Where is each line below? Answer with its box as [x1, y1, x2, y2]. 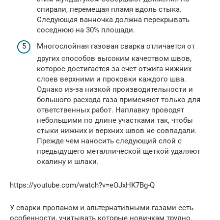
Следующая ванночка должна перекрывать [37, 15, 190, 24]
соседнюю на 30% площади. [37, 25, 135, 34]
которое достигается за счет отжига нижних [37, 64, 192, 74]
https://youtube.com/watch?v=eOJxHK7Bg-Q [10, 181, 155, 190]
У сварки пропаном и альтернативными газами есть [10, 203, 193, 213]
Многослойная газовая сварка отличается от [37, 42, 195, 51]
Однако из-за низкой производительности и [37, 85, 193, 94]
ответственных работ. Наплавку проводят [37, 106, 184, 115]
